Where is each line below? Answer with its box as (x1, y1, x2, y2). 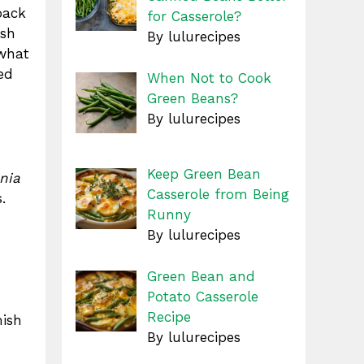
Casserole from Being (146, 186, 289, 202)
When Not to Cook (146, 69, 271, 86)
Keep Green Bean (146, 166, 261, 182)
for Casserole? (146, 8, 241, 25)
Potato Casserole (146, 288, 258, 305)
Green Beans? (146, 89, 238, 106)
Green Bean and (146, 267, 255, 284)
